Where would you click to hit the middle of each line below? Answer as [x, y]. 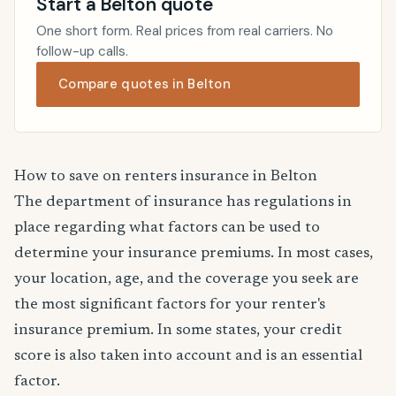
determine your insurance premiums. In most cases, [194, 254]
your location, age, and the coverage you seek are [187, 280]
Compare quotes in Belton [145, 84]
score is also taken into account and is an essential [188, 357]
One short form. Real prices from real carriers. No [185, 31]
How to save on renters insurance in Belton [166, 177]
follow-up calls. [82, 52]
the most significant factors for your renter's [170, 305]
